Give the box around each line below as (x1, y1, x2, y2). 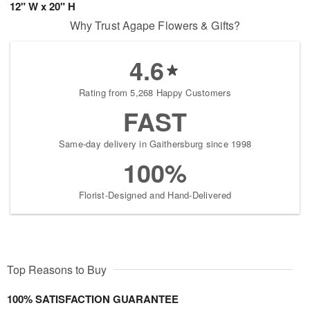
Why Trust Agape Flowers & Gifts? (69, 17, 241, 33)
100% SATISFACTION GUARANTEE (7, 291, 179, 307)
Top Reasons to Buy (7, 261, 107, 277)
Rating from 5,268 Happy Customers (79, 85, 231, 99)
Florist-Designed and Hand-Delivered (78, 188, 232, 201)
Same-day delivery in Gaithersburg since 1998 (58, 136, 252, 150)
